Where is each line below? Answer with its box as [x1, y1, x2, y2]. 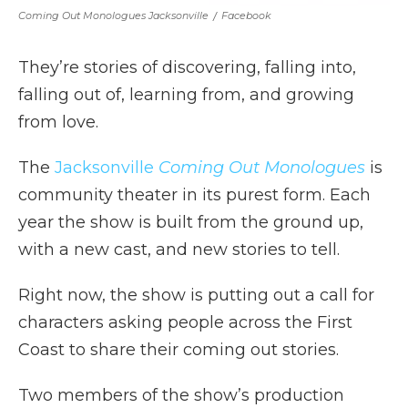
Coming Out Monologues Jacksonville [18, 8, 209, 22]
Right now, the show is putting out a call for [18, 284, 374, 305]
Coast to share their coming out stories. [18, 339, 339, 360]
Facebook [221, 8, 271, 22]
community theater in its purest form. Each [18, 184, 371, 205]
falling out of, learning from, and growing [18, 84, 354, 105]
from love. [18, 111, 98, 132]
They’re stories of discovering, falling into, [18, 56, 356, 77]
